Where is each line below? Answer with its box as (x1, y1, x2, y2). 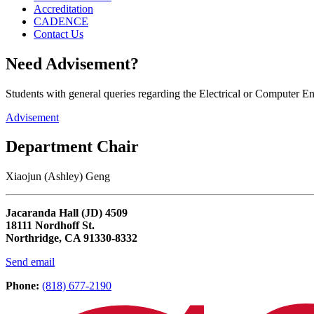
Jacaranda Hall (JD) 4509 (6, 207, 128, 219)
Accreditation (34, 2, 93, 15)
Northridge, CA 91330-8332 (6, 232, 137, 245)
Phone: (6, 280, 39, 292)
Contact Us (34, 27, 83, 40)
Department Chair (6, 137, 139, 156)
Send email (6, 256, 55, 268)
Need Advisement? (6, 54, 139, 73)
